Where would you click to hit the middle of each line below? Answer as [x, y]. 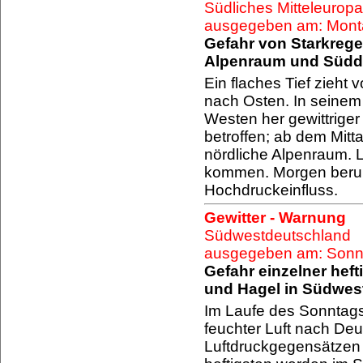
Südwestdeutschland [278, 235]
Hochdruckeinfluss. [271, 190]
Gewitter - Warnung [275, 218]
